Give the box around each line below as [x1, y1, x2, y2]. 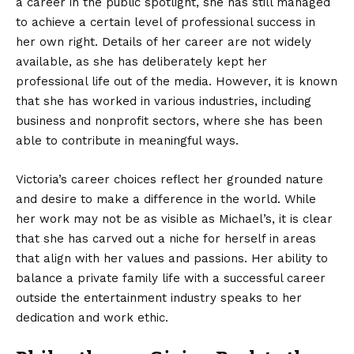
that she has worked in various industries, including [16, 94, 311, 109]
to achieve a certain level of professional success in [16, 15, 315, 30]
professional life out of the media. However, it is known [16, 74, 337, 89]
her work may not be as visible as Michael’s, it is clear [16, 212, 333, 227]
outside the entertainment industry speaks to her [16, 291, 302, 306]
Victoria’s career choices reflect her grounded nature [16, 172, 323, 187]
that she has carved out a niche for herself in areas [16, 232, 316, 247]
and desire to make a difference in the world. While [16, 192, 316, 207]
